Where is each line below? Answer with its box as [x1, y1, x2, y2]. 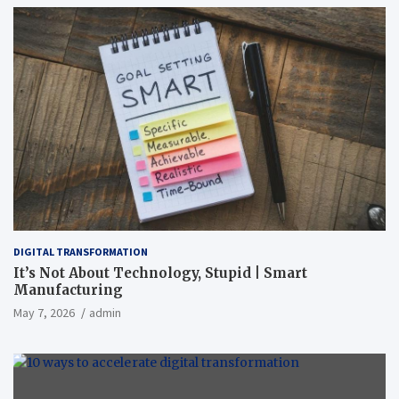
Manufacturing [13, 281, 123, 298]
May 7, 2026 [13, 304, 75, 321]
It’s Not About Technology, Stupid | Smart [13, 264, 307, 281]
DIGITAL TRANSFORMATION [13, 244, 148, 258]
